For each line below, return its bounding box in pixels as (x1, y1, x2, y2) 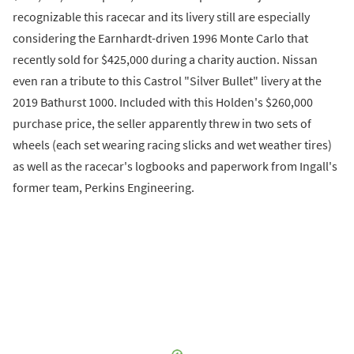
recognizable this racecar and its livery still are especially (13, 8, 310, 24)
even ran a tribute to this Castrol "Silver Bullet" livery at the (13, 72, 322, 88)
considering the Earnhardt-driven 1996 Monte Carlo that (13, 29, 308, 46)
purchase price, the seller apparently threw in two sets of (13, 115, 311, 131)
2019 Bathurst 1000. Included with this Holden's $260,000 (13, 93, 313, 110)
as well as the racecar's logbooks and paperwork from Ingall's (13, 157, 337, 174)
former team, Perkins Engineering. (13, 179, 194, 195)
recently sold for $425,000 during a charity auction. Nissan (13, 51, 318, 67)
